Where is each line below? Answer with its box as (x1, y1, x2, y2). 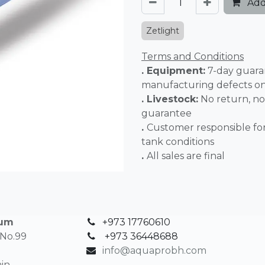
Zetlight (146, 25, 179, 36)
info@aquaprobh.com (102, 245, 206, 256)
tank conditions (141, 136, 216, 147)
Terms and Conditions (141, 51, 244, 62)
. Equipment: (141, 65, 205, 76)
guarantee (141, 108, 194, 119)
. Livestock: (141, 93, 198, 105)
